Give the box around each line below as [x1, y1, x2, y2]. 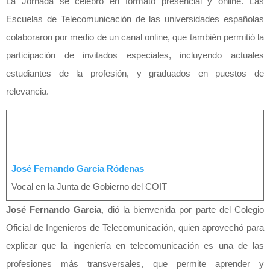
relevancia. [6, 86, 49, 96]
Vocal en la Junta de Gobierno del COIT [11, 181, 167, 192]
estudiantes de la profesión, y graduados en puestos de [6, 67, 264, 78]
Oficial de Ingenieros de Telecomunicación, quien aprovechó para [6, 222, 264, 233]
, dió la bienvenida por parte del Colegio [101, 204, 265, 215]
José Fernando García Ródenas [11, 163, 144, 174]
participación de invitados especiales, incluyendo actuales [6, 49, 264, 60]
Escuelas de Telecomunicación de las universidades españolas [6, 13, 264, 24]
